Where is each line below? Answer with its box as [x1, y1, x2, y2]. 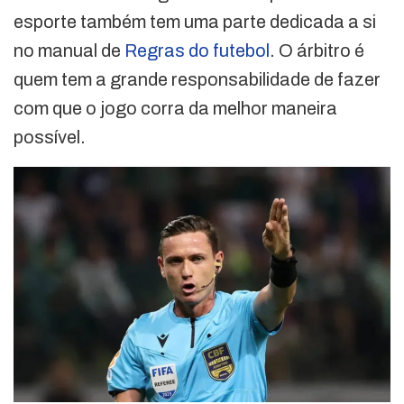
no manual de [14, 41, 124, 61]
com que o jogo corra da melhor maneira [14, 98, 337, 119]
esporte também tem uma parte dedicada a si [14, 12, 376, 32]
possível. [14, 127, 86, 148]
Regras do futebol [124, 41, 270, 61]
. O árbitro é [270, 41, 364, 61]
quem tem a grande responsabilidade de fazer [14, 69, 381, 90]
